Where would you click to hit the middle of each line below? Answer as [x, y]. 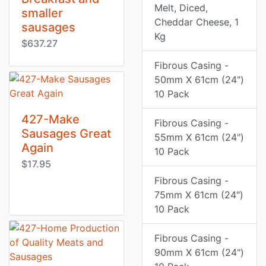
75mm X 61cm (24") [199, 195]
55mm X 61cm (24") [199, 137]
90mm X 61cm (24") [199, 252]
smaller [42, 13]
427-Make [50, 119]
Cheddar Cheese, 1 [197, 22]
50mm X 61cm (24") [199, 80]
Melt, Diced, [181, 8]
